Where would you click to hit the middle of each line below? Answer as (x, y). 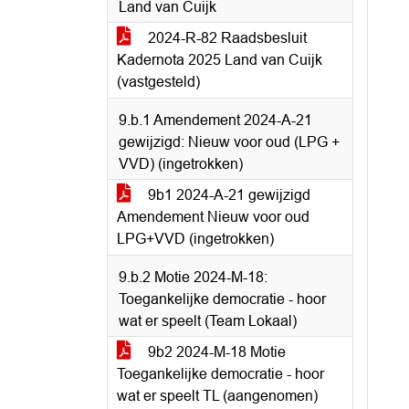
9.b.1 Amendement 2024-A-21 (215, 120)
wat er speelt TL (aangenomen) (217, 396)
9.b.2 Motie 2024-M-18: (193, 277)
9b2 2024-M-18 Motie (215, 352)
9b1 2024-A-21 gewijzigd (227, 195)
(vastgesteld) (158, 82)
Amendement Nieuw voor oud (213, 217)
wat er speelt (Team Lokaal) (208, 321)
